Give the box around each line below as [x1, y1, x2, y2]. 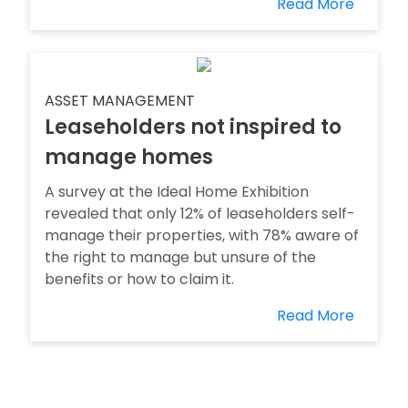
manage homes [45, 143, 213, 171]
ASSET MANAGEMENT [45, 90, 195, 111]
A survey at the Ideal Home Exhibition [45, 181, 309, 202]
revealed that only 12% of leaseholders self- [45, 203, 355, 224]
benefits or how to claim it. [45, 269, 234, 290]
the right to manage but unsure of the [45, 247, 316, 268]
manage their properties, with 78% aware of [45, 225, 359, 246]
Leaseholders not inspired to [45, 113, 342, 141]
